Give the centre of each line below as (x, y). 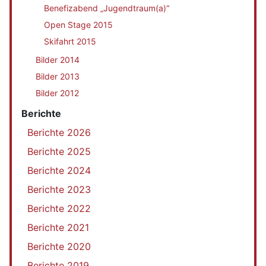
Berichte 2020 (59, 246)
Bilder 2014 (58, 60)
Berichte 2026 (59, 132)
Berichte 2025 (59, 151)
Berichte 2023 (59, 189)
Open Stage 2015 (78, 24)
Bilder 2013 (58, 77)
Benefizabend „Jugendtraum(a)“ (107, 8)
